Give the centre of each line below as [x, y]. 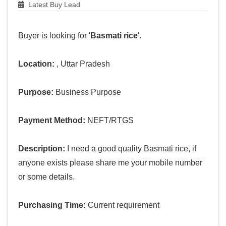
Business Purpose [87, 92]
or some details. [46, 177]
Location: [36, 64]
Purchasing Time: [52, 205]
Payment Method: [52, 121]
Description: [42, 149]
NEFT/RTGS [109, 121]
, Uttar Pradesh [82, 64]
